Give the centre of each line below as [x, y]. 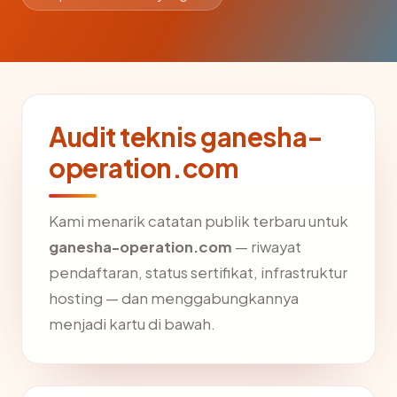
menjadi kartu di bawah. [132, 324]
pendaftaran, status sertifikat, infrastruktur [198, 272]
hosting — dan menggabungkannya [174, 298]
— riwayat [267, 247]
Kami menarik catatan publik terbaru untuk [198, 221]
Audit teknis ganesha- [186, 136]
